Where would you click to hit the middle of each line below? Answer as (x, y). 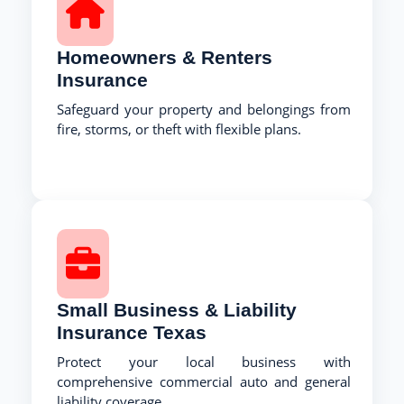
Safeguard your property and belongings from (204, 109)
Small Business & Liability (177, 309)
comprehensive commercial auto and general (204, 381)
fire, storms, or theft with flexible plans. (179, 129)
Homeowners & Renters (165, 57)
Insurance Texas (132, 332)
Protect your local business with (204, 361)
